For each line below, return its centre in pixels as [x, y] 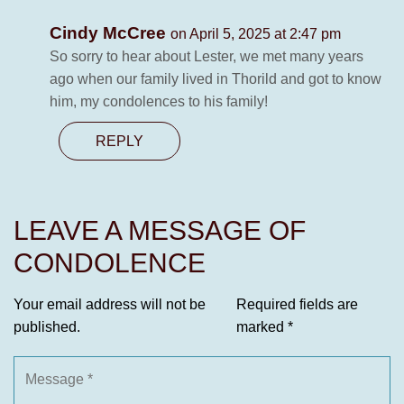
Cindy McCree [110, 33]
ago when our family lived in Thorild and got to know [216, 79]
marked [262, 327]
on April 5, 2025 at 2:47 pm [256, 34]
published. [47, 327]
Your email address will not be [110, 305]
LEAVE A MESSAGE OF [160, 231]
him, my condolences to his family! [159, 102]
